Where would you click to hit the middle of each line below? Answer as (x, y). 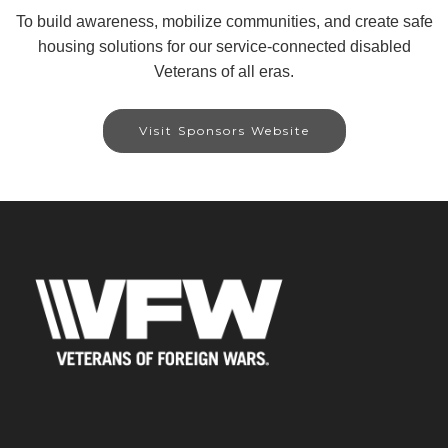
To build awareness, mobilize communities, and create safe (224, 21)
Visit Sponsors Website (224, 130)
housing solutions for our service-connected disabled (224, 46)
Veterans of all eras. (224, 71)
